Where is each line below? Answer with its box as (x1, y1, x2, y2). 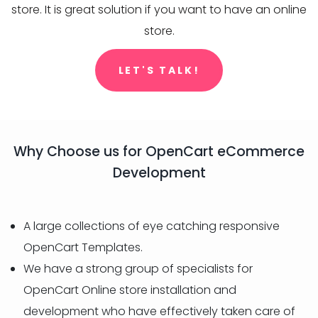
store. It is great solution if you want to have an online (11, 1, 307, 18)
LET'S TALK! (118, 63, 200, 77)
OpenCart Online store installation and (23, 282, 237, 298)
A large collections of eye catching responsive (23, 218, 280, 234)
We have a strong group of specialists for (23, 261, 253, 277)
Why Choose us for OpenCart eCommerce (13, 142, 305, 161)
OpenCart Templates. (23, 239, 143, 256)
